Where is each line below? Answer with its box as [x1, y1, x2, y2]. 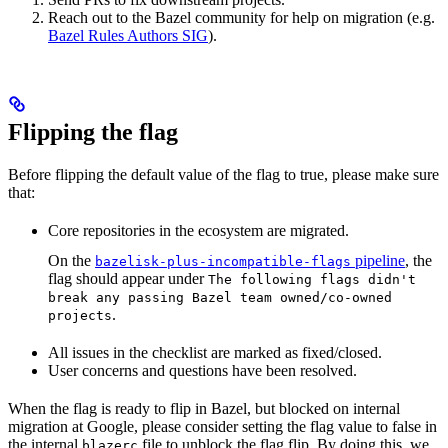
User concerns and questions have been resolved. [48, 361, 357, 379]
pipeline [351, 251, 405, 269]
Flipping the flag [8, 118, 178, 145]
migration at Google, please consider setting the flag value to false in [8, 417, 437, 435]
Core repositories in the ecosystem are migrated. [48, 221, 349, 239]
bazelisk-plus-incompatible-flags [95, 253, 351, 269]
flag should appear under [48, 269, 208, 287]
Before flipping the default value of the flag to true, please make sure [8, 165, 439, 183]
